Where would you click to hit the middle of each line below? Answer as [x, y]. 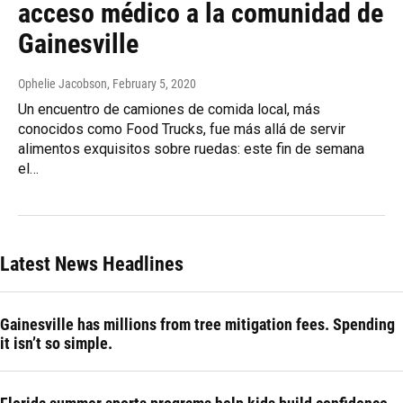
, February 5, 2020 [152, 84]
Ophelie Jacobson [63, 84]
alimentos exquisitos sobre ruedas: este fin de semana [191, 149]
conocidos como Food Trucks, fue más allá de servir [182, 130]
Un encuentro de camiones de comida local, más [169, 110]
